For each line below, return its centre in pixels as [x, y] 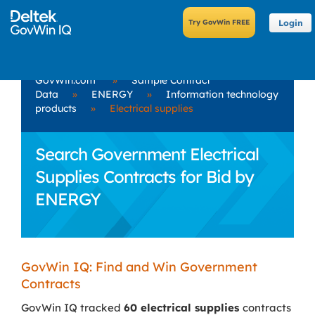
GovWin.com [65, 80]
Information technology [222, 94]
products [56, 108]
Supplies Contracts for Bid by [144, 176]
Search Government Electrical [147, 154]
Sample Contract [171, 80]
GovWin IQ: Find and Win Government [139, 267]
